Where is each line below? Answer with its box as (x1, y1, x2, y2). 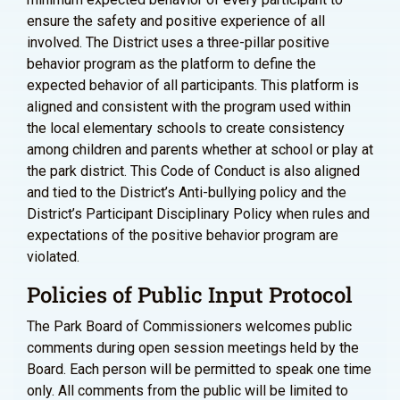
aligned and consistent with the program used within (27, 98, 351, 115)
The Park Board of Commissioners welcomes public (27, 318, 352, 335)
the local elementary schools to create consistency (27, 120, 345, 137)
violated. (27, 248, 79, 265)
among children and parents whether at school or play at (27, 141, 373, 158)
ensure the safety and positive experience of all (27, 12, 325, 29)
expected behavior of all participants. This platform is (27, 77, 359, 94)
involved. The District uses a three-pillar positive (27, 34, 329, 51)
